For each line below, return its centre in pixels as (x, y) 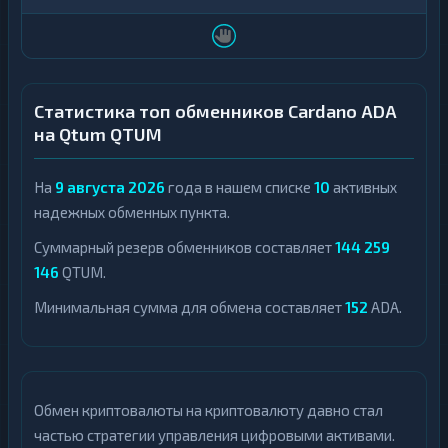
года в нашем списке (239, 187)
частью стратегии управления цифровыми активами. (214, 435)
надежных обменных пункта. (132, 212)
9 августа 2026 (110, 187)
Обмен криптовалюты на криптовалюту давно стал (208, 410)
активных (363, 187)
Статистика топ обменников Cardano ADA (215, 111)
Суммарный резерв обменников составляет (184, 247)
